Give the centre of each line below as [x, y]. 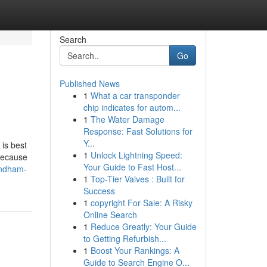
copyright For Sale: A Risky [141, 203]
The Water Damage [127, 119]
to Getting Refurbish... [125, 238]
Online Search [110, 215]
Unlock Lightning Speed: [136, 155]
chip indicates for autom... [132, 107]
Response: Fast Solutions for [138, 131]
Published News [89, 83]
